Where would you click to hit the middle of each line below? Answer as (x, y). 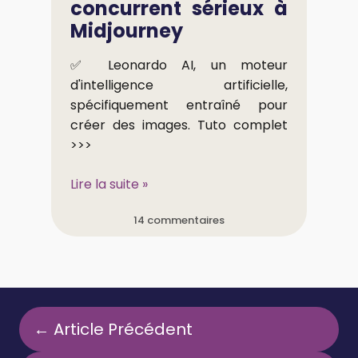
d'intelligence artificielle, (179, 85)
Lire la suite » (109, 184)
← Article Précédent (113, 329)
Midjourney (127, 30)
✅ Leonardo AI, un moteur (179, 65)
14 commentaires (179, 220)
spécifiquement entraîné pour (179, 105)
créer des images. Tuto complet (179, 125)
